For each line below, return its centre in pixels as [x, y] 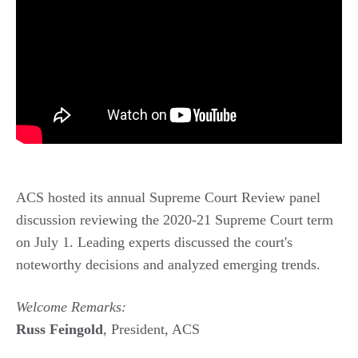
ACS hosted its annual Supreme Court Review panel [168, 197]
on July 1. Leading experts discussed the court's [154, 242]
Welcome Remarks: [71, 306]
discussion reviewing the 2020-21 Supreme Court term [175, 219]
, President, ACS [151, 329]
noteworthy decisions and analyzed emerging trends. [168, 264]
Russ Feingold [60, 329]
